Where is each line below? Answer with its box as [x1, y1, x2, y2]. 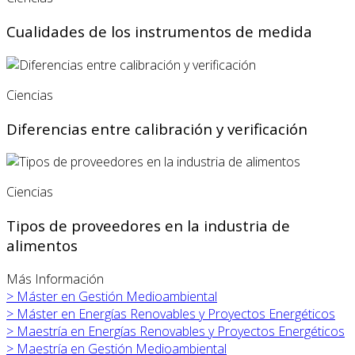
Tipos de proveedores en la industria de [6, 216, 290, 235]
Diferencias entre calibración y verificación [6, 118, 307, 139]
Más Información [6, 269, 104, 288]
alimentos [6, 235, 78, 255]
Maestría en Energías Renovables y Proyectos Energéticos [17, 322, 345, 340]
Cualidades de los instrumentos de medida [6, 21, 312, 42]
